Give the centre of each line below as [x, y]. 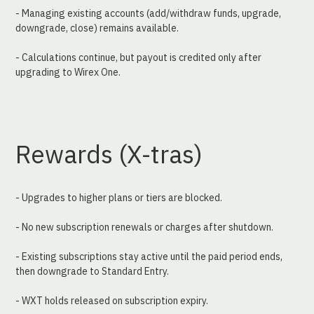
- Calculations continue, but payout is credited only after [139, 57]
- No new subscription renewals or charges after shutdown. [145, 227]
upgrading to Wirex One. [68, 72]
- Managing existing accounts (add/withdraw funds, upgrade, [149, 13]
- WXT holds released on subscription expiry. [112, 301]
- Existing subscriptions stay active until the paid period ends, [149, 257]
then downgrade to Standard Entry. [93, 272]
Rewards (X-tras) [109, 154]
